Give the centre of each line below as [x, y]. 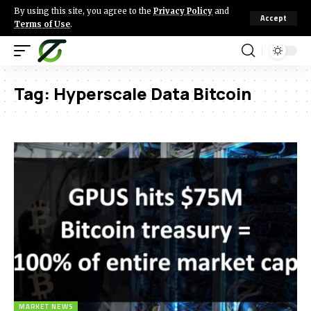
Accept [274, 18]
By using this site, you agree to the [84, 11]
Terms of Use [42, 24]
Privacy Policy [183, 11]
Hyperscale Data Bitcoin [152, 93]
